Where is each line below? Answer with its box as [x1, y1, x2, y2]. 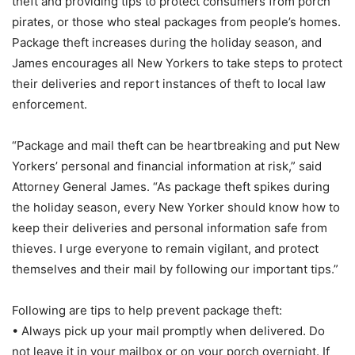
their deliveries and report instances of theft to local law [12, 76, 326, 92]
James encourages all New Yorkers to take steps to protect [12, 55, 342, 71]
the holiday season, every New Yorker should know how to [12, 200, 340, 216]
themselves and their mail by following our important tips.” [12, 261, 338, 277]
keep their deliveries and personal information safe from [12, 220, 327, 236]
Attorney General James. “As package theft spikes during [12, 179, 330, 195]
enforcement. [12, 97, 87, 113]
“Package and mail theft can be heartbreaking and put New [12, 138, 340, 154]
